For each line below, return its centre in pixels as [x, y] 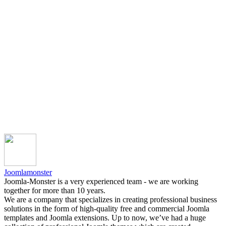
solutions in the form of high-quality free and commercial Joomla [107, 208]
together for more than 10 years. [55, 190]
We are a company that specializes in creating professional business [110, 199]
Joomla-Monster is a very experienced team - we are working [101, 181]
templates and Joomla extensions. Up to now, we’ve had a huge [105, 217]
